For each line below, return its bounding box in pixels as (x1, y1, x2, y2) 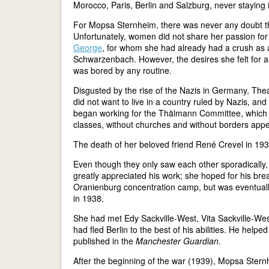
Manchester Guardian (136, 235, 219, 247)
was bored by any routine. (73, 64, 172, 77)
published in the (73, 235, 136, 247)
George (73, 41, 102, 54)
